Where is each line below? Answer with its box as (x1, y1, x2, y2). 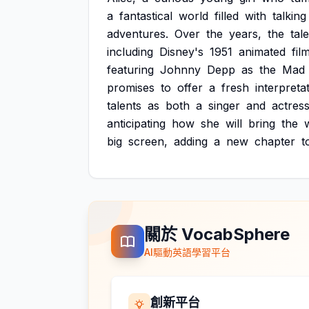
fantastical (119, 9, 172, 23)
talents (107, 99, 141, 112)
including (107, 45, 153, 59)
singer (208, 99, 240, 112)
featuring (107, 63, 154, 77)
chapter (255, 134, 295, 148)
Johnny (160, 63, 201, 77)
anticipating (107, 117, 166, 130)
